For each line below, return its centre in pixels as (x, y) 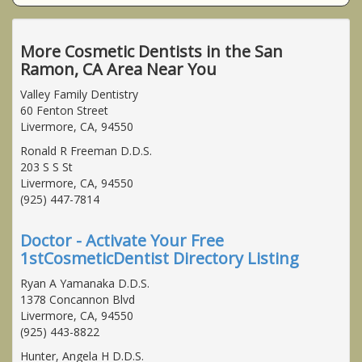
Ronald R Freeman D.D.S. (86, 150)
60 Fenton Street (64, 110)
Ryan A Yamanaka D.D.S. (85, 283)
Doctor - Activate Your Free (122, 240)
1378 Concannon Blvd (78, 299)
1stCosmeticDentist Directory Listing (160, 258)
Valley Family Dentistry (79, 94)
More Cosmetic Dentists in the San (152, 51)
